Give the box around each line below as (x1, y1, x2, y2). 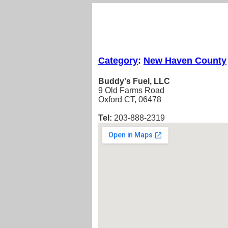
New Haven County (144, 55, 226, 66)
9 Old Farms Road (98, 86, 164, 95)
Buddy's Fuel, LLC (98, 77, 170, 86)
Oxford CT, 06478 (98, 95, 161, 104)
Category (98, 55, 138, 66)
